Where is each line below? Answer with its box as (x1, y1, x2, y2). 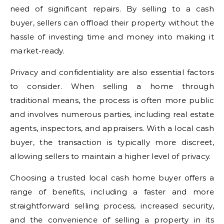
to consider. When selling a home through (10, 81, 214, 91)
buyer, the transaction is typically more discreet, (10, 137, 214, 147)
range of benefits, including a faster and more (10, 186, 214, 196)
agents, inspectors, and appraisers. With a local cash (10, 123, 214, 133)
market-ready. (10, 45, 64, 55)
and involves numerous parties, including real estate (10, 109, 214, 119)
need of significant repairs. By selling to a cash (10, 3, 214, 13)
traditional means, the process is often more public (10, 95, 214, 105)
